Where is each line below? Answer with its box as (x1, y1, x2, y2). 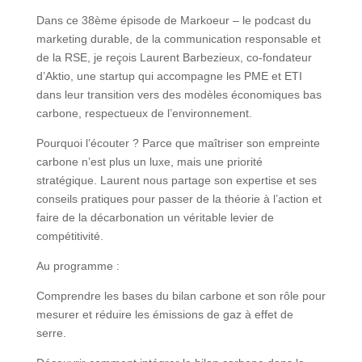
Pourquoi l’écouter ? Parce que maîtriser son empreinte (36, 137, 320, 150)
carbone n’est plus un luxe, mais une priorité (36, 155, 263, 169)
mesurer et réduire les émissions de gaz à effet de (36, 308, 293, 322)
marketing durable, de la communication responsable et (36, 32, 321, 46)
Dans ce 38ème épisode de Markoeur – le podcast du (36, 14, 311, 27)
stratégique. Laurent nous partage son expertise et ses (36, 174, 317, 187)
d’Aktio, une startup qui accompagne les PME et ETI (36, 69, 302, 83)
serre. (36, 326, 66, 340)
